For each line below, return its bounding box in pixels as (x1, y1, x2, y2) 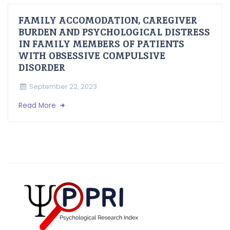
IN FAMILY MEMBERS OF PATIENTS (18, 37, 184, 50)
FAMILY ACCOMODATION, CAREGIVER (18, 14, 197, 27)
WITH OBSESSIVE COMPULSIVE (18, 49, 165, 62)
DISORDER (18, 61, 65, 74)
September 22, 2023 (29, 82, 97, 91)
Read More (18, 101, 58, 111)
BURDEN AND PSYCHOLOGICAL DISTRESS (18, 26, 210, 39)
